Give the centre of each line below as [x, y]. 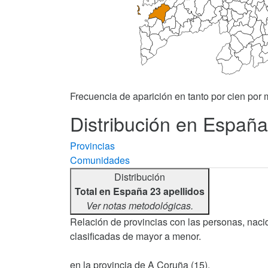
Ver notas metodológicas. [140, 206]
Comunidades [100, 160]
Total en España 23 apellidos [140, 191]
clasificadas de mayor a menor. [135, 236]
